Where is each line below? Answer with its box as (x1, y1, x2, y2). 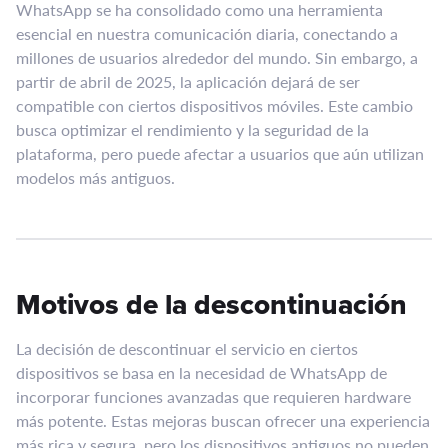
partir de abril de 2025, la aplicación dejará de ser (16, 70, 360, 94)
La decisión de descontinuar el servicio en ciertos (16, 337, 358, 361)
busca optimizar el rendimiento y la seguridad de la (16, 118, 369, 142)
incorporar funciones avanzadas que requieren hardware (16, 385, 411, 409)
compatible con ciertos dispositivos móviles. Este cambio (16, 94, 413, 118)
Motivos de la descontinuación (16, 284, 407, 326)
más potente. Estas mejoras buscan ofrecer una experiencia (16, 409, 430, 433)
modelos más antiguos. (16, 166, 175, 190)
